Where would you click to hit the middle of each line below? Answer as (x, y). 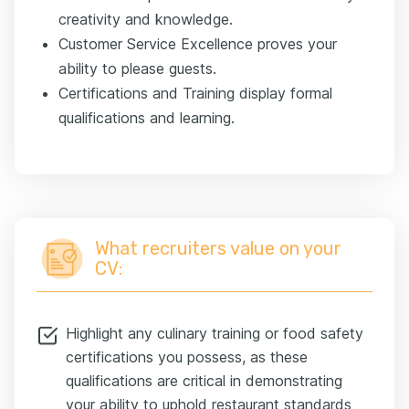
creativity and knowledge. (146, 19)
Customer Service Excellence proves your (198, 43)
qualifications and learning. (147, 117)
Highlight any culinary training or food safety (215, 333)
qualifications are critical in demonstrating (204, 380)
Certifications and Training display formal (195, 93)
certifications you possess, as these (187, 357)
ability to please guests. (137, 68)
